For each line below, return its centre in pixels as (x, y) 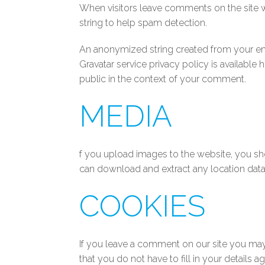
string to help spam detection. (143, 23)
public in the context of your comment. (163, 79)
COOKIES (143, 206)
